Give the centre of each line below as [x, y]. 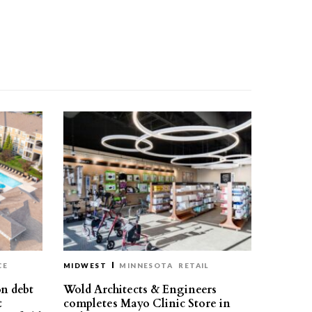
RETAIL [194, 265]
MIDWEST [85, 265]
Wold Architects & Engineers [140, 290]
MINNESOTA [146, 265]
